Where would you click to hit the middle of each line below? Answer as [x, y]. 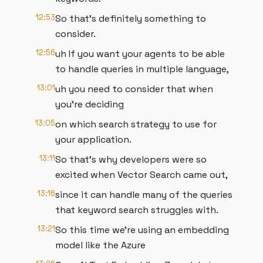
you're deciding [90, 104]
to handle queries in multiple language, [142, 69]
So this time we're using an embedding [142, 230]
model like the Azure [100, 245]
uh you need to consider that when [134, 89]
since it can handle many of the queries [144, 195]
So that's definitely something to [131, 18]
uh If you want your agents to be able [140, 54]
